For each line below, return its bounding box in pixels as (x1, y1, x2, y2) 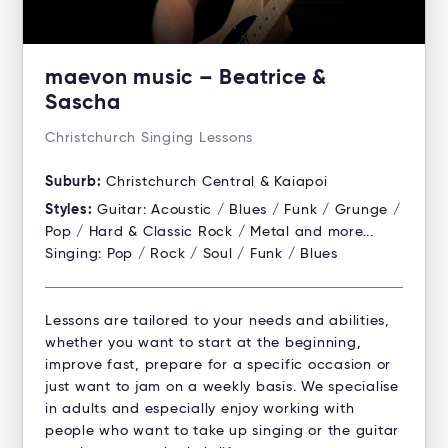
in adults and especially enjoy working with (45, 402, 355, 417)
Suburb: (45, 175, 106, 190)
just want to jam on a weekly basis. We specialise (45, 380, 399, 395)
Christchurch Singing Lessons (45, 131, 253, 146)
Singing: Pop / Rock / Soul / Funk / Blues (45, 247, 338, 262)
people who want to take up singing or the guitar (45, 424, 399, 439)
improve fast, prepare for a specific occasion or (45, 358, 391, 373)
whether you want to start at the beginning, (45, 336, 362, 351)
